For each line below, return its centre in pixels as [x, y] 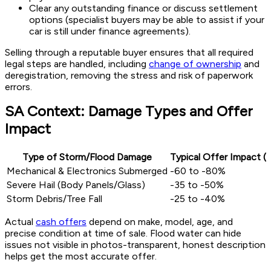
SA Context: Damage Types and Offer [129, 111]
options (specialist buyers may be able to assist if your [147, 20]
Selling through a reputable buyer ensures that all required [129, 53]
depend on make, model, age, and [160, 222]
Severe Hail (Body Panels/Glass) [76, 185]
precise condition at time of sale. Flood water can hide [123, 233]
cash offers [61, 222]
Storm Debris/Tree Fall [54, 199]
